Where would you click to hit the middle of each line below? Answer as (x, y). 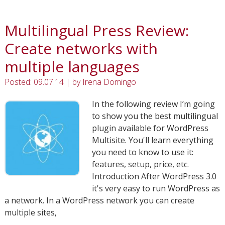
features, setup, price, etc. (141, 164)
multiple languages (72, 67)
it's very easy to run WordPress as (156, 188)
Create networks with (81, 48)
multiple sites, (30, 212)
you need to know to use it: (142, 152)
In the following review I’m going (153, 104)
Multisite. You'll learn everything (152, 140)
